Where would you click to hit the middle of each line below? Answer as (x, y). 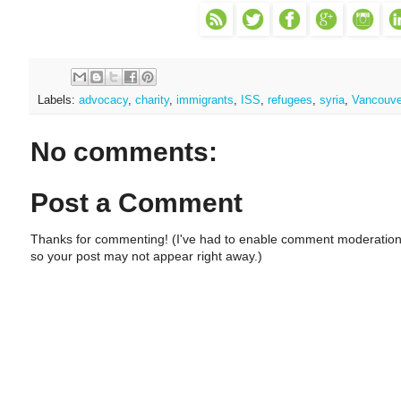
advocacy (103, 100)
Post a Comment (137, 202)
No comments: (124, 152)
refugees (290, 100)
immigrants (205, 100)
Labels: (58, 100)
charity (152, 100)
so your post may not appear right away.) (146, 256)
